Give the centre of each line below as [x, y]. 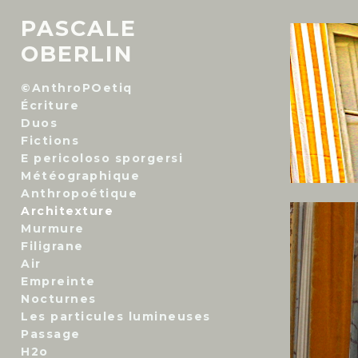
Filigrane [52, 246]
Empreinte [58, 281]
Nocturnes [59, 299]
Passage [51, 334]
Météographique [80, 176]
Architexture [67, 211]
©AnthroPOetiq [77, 88]
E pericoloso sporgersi [102, 158]
